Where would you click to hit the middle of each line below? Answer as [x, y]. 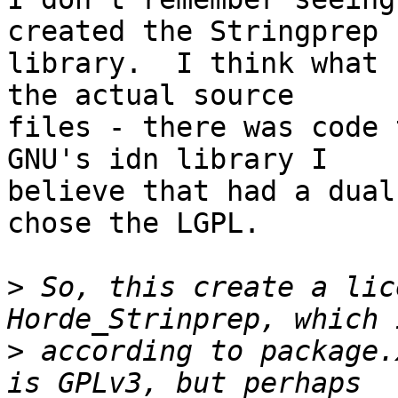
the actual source [167, 96]
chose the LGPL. [134, 223]
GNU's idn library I [184, 159]
